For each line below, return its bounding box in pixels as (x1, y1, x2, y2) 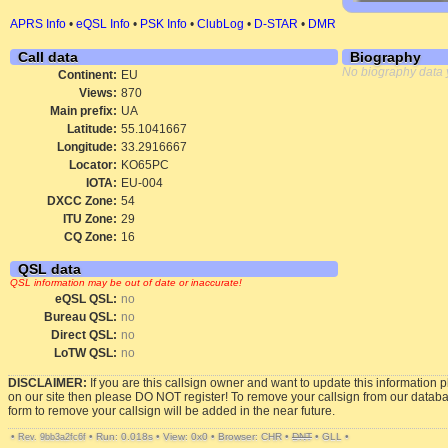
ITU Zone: (63, 212, 117, 226)
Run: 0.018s (96, 431, 153, 442)
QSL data (18, 261, 81, 277)
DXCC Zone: (47, 194, 117, 208)
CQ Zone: (64, 230, 117, 244)
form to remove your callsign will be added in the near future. (8, 404, 335, 418)
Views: (79, 86, 117, 100)
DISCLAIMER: (8, 376, 87, 390)
